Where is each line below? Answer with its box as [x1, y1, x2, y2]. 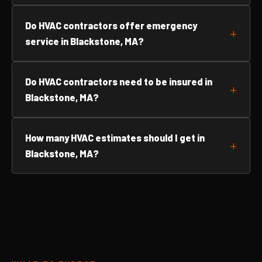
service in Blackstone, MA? [25, 36, 144, 47]
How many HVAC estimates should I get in [25, 132, 205, 143]
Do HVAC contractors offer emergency [25, 20, 197, 31]
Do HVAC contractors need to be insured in [25, 76, 212, 87]
